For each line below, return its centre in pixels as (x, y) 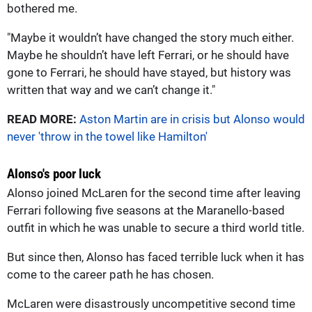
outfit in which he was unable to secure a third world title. (156, 227)
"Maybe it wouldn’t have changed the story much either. (150, 37)
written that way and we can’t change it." (111, 89)
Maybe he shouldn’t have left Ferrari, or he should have (148, 55)
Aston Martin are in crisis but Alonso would (192, 119)
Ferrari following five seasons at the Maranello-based (146, 210)
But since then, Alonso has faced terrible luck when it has (156, 257)
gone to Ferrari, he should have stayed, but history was (149, 72)
